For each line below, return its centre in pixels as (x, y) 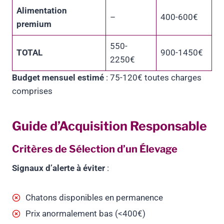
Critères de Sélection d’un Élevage (95, 149)
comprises (32, 91)
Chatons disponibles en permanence (94, 198)
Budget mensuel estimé (58, 78)
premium (34, 24)
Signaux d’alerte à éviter (58, 168)
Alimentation (42, 11)
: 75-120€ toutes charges (153, 78)
